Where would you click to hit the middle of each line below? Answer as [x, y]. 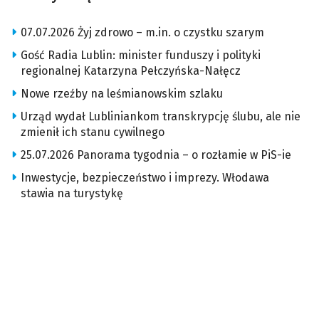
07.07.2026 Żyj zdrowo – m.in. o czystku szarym [142, 33]
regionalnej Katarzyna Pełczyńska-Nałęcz [131, 71]
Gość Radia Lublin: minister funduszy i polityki [141, 56]
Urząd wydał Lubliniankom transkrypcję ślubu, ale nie [161, 117]
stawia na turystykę [72, 194]
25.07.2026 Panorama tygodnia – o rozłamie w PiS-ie [156, 155]
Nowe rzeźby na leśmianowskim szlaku [122, 94]
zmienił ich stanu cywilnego [93, 132]
